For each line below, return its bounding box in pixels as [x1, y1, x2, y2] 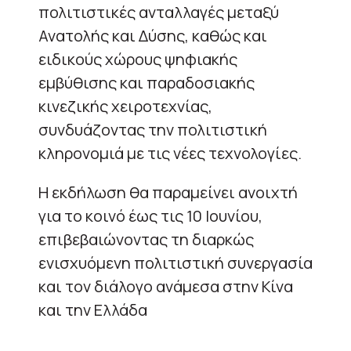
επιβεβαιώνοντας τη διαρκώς [38, 228, 254, 250]
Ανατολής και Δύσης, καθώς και [38, 24, 267, 46]
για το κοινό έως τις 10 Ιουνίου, [38, 204, 262, 226]
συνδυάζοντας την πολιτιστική [38, 118, 267, 140]
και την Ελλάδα [38, 299, 147, 320]
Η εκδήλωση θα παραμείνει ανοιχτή [38, 181, 298, 203]
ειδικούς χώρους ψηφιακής [38, 48, 237, 70]
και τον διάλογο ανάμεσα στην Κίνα [38, 275, 293, 297]
